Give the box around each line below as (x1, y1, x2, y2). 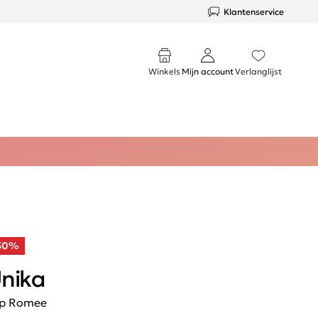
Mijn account (182, 66, 234, 77)
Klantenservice (224, 6, 284, 17)
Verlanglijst (235, 66, 282, 77)
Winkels (148, 66, 180, 77)
